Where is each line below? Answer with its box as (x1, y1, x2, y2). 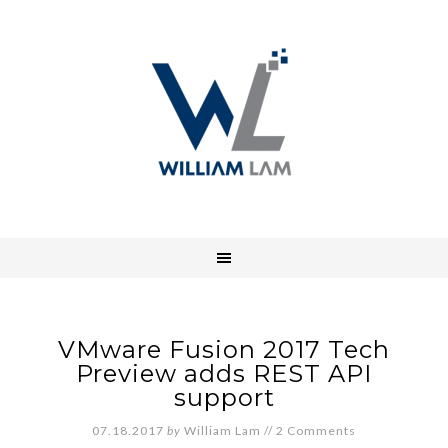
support (173, 383, 275, 412)
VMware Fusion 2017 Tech (58, 335, 390, 364)
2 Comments (276, 423, 356, 438)
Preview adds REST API (76, 359, 372, 388)
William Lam (184, 423, 261, 438)
